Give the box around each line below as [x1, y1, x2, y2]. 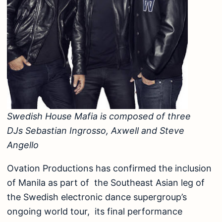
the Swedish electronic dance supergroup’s [7, 192, 187, 203]
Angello [7, 140, 41, 151]
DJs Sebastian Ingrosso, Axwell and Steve [7, 125, 184, 136]
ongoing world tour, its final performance [7, 206, 182, 217]
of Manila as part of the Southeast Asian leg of [7, 177, 205, 188]
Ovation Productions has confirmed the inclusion [7, 163, 212, 174]
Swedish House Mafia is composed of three [7, 111, 191, 122]
